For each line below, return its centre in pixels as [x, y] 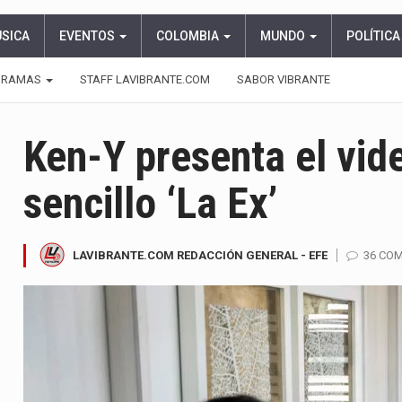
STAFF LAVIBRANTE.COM [145, 79]
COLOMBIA [189, 36]
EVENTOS [88, 36]
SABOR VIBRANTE [284, 79]
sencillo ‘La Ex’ [150, 203]
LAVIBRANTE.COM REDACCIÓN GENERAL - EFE [200, 255]
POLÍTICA [373, 36]
